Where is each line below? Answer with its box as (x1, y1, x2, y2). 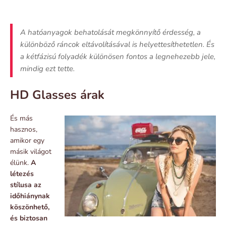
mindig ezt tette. (20, 63, 75, 74)
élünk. (10, 157, 29, 167)
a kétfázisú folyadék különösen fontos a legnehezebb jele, (20, 51, 215, 62)
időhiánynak (10, 191, 50, 201)
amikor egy (10, 135, 44, 145)
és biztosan (10, 213, 47, 223)
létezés (10, 168, 34, 179)
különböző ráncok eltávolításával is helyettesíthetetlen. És (20, 39, 214, 49)
